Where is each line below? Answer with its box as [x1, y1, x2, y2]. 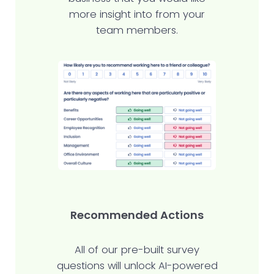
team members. [96, 23, 178, 38]
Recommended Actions [70, 207, 204, 223]
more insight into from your [69, 7, 205, 22]
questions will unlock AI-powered [56, 258, 218, 273]
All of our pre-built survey [75, 242, 199, 257]
